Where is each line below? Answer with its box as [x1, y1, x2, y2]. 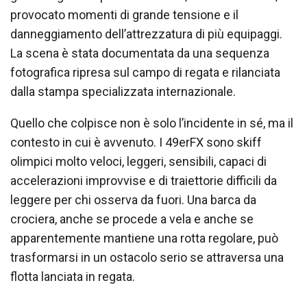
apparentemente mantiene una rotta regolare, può [10, 230, 278, 245]
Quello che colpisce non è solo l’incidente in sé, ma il [10, 115, 293, 130]
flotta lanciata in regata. [10, 269, 135, 284]
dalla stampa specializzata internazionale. [10, 84, 236, 99]
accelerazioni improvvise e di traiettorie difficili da [10, 173, 277, 188]
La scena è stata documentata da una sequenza [10, 45, 269, 60]
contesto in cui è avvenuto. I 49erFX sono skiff [10, 134, 262, 149]
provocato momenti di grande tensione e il [10, 7, 238, 22]
